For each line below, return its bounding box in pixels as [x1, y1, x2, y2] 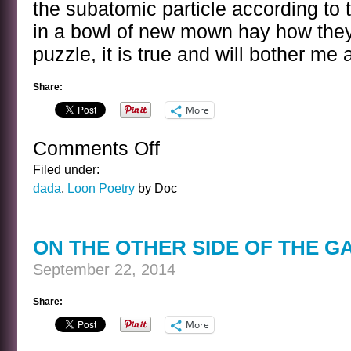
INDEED [159, 224, 204, 237]
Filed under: [33, 162, 100, 176]
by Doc [135, 181, 177, 195]
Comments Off [33, 138, 160, 159]
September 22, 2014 [33, 261, 175, 278]
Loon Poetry [67, 181, 135, 195]
